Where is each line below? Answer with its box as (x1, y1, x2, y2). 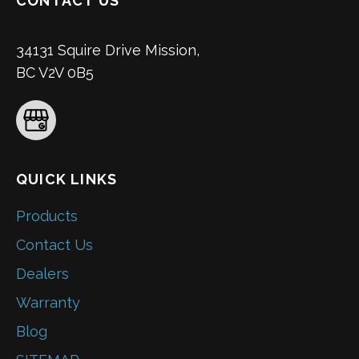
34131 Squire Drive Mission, (16, 42, 200, 59)
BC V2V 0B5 (16, 64, 94, 82)
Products (16, 208, 78, 225)
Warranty (16, 294, 80, 312)
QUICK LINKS (16, 171, 118, 188)
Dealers (16, 265, 69, 283)
